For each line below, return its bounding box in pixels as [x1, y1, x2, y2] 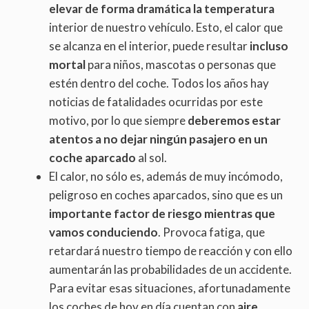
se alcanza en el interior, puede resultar [49, 39, 250, 54]
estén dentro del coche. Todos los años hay [49, 76, 269, 91]
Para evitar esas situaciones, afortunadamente [49, 281, 290, 296]
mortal [49, 57, 88, 72]
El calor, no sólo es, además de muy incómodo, [49, 169, 283, 184]
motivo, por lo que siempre [49, 113, 188, 128]
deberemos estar [188, 113, 281, 128]
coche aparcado [49, 150, 136, 166]
